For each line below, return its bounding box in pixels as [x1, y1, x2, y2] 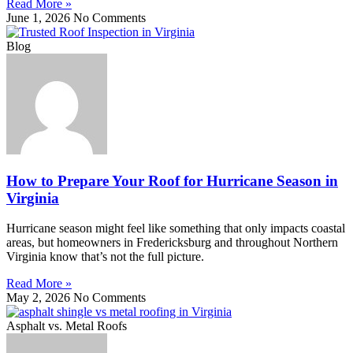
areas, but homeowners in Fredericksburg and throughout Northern [6, 236, 338, 250]
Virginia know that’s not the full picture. [6, 250, 204, 264]
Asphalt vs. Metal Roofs [6, 319, 127, 333]
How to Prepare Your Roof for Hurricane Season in [6, 172, 338, 189]
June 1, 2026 [6, 10, 73, 24]
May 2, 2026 [6, 291, 73, 305]
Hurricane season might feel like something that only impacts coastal [6, 221, 345, 236]
